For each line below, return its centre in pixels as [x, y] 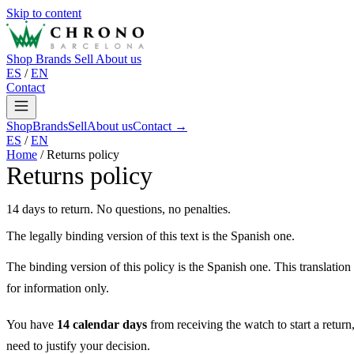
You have [32, 325]
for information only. [58, 288]
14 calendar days [102, 325]
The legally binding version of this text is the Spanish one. [151, 236]
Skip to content [44, 13]
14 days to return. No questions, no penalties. [119, 209]
